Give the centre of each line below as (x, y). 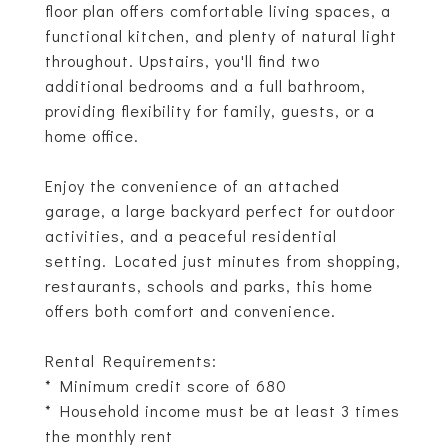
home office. (92, 135)
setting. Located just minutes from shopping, (223, 260)
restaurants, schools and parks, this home (209, 285)
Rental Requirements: (131, 360)
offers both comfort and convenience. (190, 310)
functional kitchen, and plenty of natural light (221, 35)
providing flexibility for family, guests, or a (210, 110)
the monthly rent (109, 435)
